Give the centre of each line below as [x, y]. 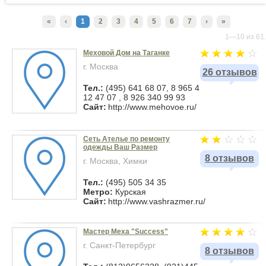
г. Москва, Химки [115, 161]
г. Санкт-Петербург [119, 245]
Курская [131, 192]
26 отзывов [229, 72]
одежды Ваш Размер [120, 147]
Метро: [99, 192]
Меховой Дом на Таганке [126, 53]
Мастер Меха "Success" [126, 232]
